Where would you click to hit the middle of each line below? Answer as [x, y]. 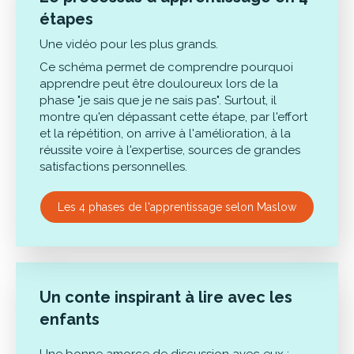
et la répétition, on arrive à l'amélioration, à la [165, 134]
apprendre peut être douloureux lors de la [159, 84]
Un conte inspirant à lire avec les [166, 297]
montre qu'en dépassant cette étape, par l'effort [173, 117]
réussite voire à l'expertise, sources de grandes [170, 150]
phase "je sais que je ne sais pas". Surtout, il [158, 100]
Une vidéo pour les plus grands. [129, 44]
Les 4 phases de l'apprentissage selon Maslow [177, 207]
